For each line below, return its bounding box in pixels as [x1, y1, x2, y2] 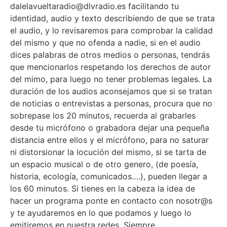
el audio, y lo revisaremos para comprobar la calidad [10, 25, 213, 36]
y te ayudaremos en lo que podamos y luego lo [10, 208, 192, 218]
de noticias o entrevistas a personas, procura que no [10, 98, 212, 109]
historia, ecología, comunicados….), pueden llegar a [10, 171, 207, 182]
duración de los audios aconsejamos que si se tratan [10, 86, 212, 97]
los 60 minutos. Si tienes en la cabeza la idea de [10, 183, 195, 194]
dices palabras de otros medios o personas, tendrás [10, 50, 210, 60]
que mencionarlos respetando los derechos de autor [10, 62, 211, 72]
